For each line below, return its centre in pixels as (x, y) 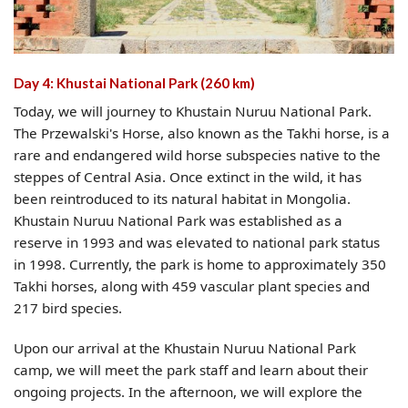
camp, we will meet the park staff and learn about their (191, 370)
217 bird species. (68, 308)
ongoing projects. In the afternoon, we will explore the (188, 392)
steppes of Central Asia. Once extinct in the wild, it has (188, 177)
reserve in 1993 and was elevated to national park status (197, 243)
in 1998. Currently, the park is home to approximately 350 (200, 265)
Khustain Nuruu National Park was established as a (178, 221)
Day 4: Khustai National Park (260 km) (134, 82)
